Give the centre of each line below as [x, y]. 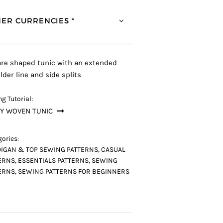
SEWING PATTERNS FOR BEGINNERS [74, 171]
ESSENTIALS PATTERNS [54, 161]
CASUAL [113, 150]
